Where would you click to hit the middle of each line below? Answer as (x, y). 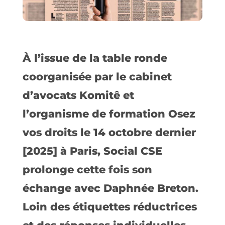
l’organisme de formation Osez (109, 114)
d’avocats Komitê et (78, 95)
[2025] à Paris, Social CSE (92, 151)
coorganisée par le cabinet (97, 77)
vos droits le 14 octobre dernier (109, 133)
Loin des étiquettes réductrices (109, 207)
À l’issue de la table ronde (95, 58)
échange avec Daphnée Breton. (110, 188)
